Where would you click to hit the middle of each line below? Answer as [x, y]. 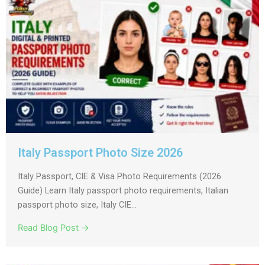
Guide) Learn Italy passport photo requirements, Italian [123, 190]
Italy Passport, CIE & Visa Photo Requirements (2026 [119, 176]
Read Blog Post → [54, 228]
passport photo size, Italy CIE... [77, 205]
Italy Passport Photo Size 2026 [100, 153]
